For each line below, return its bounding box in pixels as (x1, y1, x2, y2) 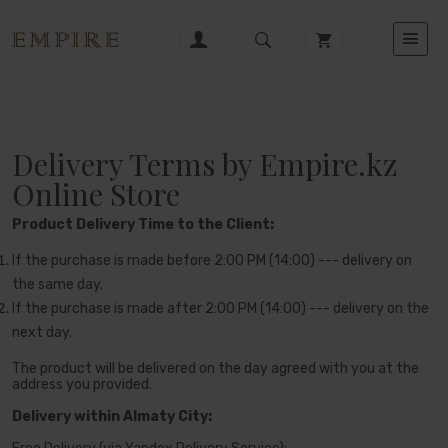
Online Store (12, 174, 180, 214)
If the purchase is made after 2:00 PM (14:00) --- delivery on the (12, 300, 429, 317)
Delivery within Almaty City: (12, 408, 212, 425)
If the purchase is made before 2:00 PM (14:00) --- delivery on (12, 252, 412, 269)
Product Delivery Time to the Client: (12, 216, 274, 233)
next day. (12, 324, 72, 341)
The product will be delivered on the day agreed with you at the (12, 360, 419, 377)
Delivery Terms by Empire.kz (12, 144, 398, 184)
